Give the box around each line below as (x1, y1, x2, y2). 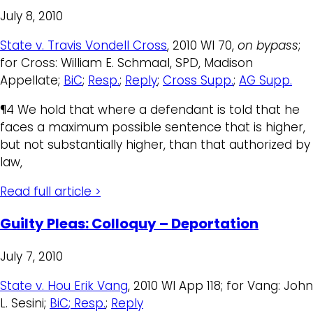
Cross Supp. (163, 71, 233, 89)
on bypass (238, 36, 298, 54)
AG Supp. (239, 71, 292, 89)
